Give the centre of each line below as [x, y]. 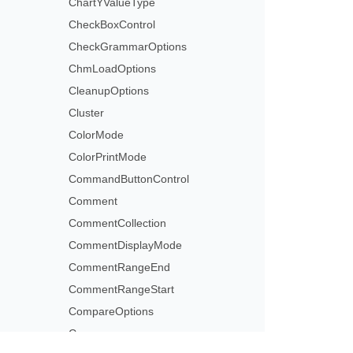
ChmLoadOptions [113, 69]
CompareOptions [111, 311]
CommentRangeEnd [120, 267]
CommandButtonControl [129, 179]
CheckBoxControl [112, 24]
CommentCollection [118, 223]
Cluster [87, 113]
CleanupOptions [109, 91]
